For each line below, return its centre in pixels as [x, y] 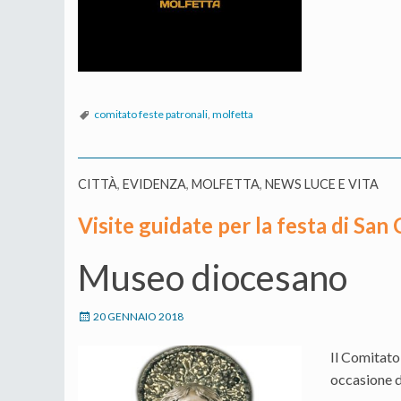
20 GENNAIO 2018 [138, 317]
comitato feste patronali [151, 115]
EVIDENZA [154, 184]
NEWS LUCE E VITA [322, 184]
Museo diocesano [213, 278]
